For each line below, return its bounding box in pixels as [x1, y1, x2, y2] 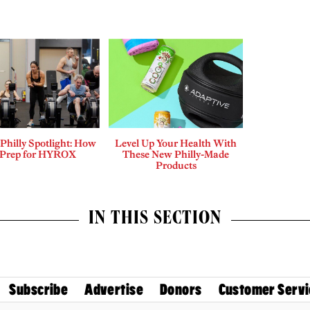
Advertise [84, 280, 143, 298]
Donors [160, 280, 202, 298]
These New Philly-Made [122, 148, 230, 161]
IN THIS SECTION [89, 210, 221, 230]
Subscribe [9, 280, 69, 298]
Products [155, 159, 197, 172]
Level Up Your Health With [115, 137, 237, 150]
